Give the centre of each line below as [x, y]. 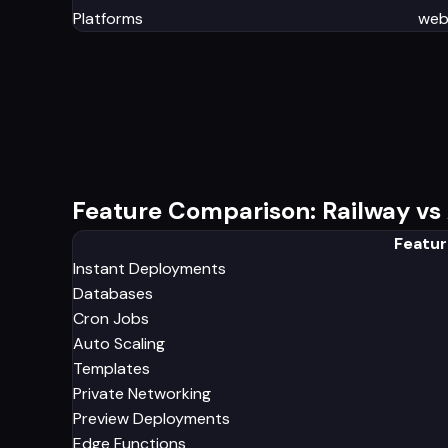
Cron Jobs [111, 318]
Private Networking [142, 393]
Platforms [108, 18]
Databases [113, 293]
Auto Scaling [119, 343]
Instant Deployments [149, 268]
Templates [111, 368]
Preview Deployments [151, 418]
